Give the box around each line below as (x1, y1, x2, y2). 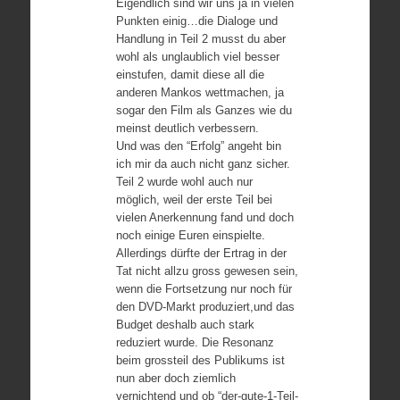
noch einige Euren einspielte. (115, 229, 265, 242)
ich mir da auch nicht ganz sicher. (115, 157, 290, 171)
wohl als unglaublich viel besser (115, 50, 279, 63)
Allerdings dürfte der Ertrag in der (115, 246, 287, 260)
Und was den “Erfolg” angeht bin (115, 139, 281, 153)
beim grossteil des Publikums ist (115, 354, 285, 367)
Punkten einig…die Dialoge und (115, 14, 278, 28)
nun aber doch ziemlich (115, 371, 236, 385)
